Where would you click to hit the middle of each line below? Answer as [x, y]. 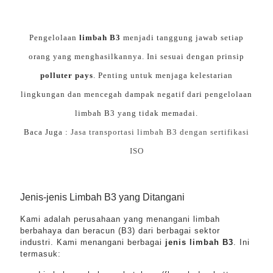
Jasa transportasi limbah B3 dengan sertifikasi [159, 132]
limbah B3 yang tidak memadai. [136, 113]
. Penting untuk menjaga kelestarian [163, 75]
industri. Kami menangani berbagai [93, 242]
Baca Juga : [46, 132]
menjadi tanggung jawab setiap [182, 37]
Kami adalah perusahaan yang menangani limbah [120, 219]
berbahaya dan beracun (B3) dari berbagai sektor [120, 231]
